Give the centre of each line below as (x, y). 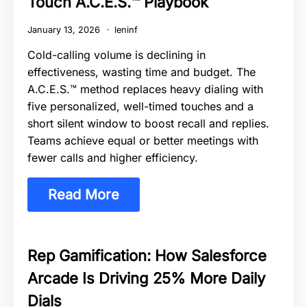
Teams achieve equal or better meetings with (143, 141)
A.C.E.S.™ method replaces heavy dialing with (145, 89)
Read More (84, 195)
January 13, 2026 (65, 30)
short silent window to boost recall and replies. (148, 124)
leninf (126, 30)
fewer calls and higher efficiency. (113, 158)
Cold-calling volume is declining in (116, 55)
